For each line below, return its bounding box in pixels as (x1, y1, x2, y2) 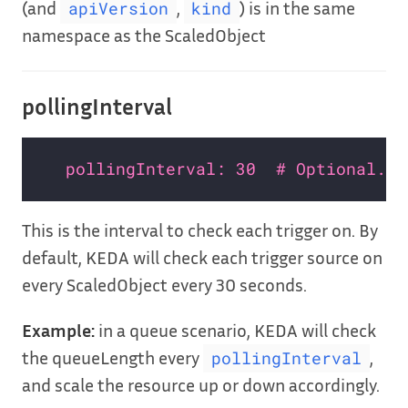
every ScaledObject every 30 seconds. (22, 273, 307, 296)
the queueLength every (22, 346, 203, 369)
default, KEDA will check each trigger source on (22, 246, 382, 269)
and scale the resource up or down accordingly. (22, 373, 380, 396)
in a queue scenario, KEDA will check (95, 319, 376, 342)
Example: (22, 319, 95, 342)
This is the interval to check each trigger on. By (22, 219, 378, 241)
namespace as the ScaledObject (22, 24, 266, 46)
